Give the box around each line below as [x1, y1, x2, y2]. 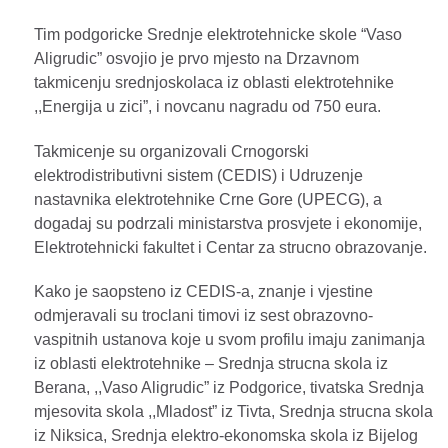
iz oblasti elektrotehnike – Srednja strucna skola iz [34, 355, 388, 373]
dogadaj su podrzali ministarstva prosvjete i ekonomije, [34, 214, 422, 232]
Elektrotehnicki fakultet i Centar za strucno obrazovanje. [34, 238, 427, 256]
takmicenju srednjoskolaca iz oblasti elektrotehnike [34, 73, 394, 91]
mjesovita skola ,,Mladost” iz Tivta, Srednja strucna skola [34, 403, 433, 421]
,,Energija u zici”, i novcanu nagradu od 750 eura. [34, 97, 381, 115]
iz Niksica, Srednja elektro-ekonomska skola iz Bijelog [34, 427, 418, 445]
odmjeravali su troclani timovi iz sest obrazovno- [34, 307, 373, 325]
